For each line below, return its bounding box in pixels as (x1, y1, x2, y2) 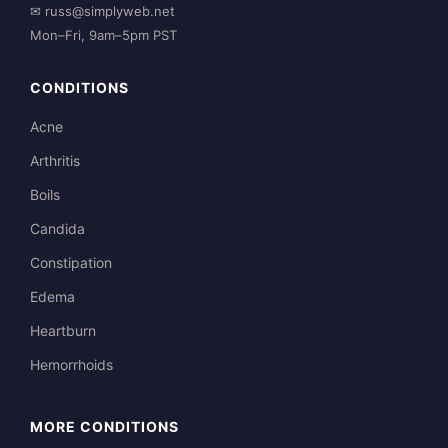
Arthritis (30, 151, 80, 169)
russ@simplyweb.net (45, 2, 175, 19)
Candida (30, 219, 85, 237)
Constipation (30, 253, 112, 271)
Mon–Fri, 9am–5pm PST (30, 26, 177, 43)
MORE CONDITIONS (30, 417, 179, 435)
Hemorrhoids (30, 355, 113, 373)
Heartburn (30, 321, 96, 339)
